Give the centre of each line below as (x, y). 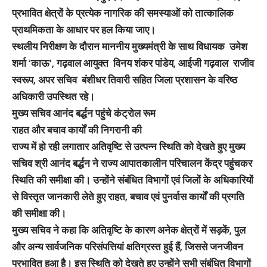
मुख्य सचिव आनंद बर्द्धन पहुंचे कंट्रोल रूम (84, 113)
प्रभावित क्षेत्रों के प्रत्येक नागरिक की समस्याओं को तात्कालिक (123, 13)
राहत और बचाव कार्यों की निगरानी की (77, 130)
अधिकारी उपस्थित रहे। (53, 97)
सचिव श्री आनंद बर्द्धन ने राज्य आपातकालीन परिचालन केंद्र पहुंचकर (132, 163)
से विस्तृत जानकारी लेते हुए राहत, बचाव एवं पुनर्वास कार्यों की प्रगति (128, 197)
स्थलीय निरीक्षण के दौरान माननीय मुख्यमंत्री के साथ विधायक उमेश (130, 46)
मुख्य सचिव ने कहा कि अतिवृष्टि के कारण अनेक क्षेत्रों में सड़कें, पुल (129, 230)
